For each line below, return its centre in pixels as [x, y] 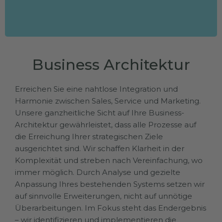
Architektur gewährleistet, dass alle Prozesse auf [106, 125]
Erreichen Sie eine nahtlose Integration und [96, 89]
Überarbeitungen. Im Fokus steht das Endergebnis [111, 208]
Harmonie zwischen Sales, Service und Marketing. [108, 101]
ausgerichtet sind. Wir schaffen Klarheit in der [100, 149]
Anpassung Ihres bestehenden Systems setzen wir [110, 184]
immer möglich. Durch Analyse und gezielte [98, 172]
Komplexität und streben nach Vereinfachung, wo [109, 161]
